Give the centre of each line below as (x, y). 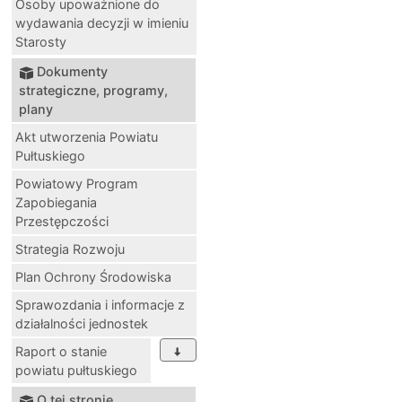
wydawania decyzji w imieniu (102, 23)
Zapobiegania (56, 203)
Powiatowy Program (77, 184)
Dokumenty (72, 72)
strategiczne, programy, (93, 91)
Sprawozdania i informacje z (100, 305)
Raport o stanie (61, 352)
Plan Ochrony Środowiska (93, 277)
